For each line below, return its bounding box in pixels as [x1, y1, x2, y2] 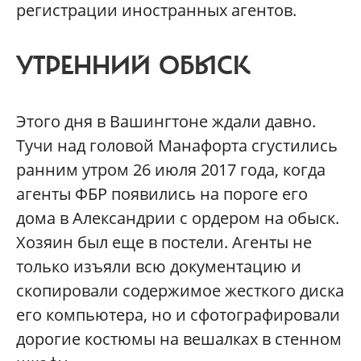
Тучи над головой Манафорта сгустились [16, 135, 338, 157]
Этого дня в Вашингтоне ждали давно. [16, 110, 316, 133]
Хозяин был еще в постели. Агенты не [16, 231, 312, 254]
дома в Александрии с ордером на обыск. [16, 207, 339, 230]
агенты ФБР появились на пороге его [16, 183, 308, 205]
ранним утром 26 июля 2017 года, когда [16, 159, 326, 181]
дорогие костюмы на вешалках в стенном [16, 328, 342, 351]
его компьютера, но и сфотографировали [16, 304, 340, 326]
